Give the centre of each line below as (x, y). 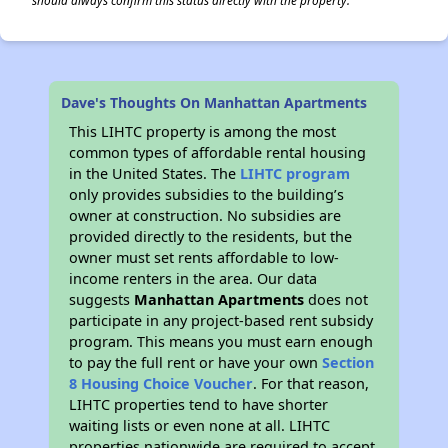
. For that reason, (311, 383)
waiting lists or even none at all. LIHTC (200, 425)
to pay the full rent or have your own (196, 362)
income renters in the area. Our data (193, 278)
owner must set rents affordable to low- (204, 257)
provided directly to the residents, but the (211, 236)
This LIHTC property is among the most (203, 131)
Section (348, 362)
